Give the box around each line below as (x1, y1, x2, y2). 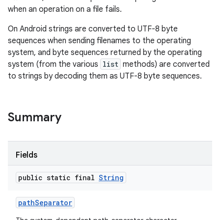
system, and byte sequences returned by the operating (8, 48, 202, 57)
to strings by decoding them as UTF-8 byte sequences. (8, 71, 202, 81)
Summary (8, 110, 61, 125)
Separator (35, 198, 72, 207)
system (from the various (8, 59, 100, 69)
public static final (18, 173, 99, 182)
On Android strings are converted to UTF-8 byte (8, 24, 178, 34)
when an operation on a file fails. (8, 4, 122, 14)
